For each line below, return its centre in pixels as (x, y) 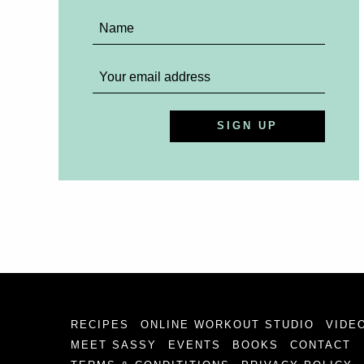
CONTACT (321, 344)
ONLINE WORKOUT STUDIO (227, 324)
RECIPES (100, 324)
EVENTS (195, 344)
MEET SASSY (114, 344)
